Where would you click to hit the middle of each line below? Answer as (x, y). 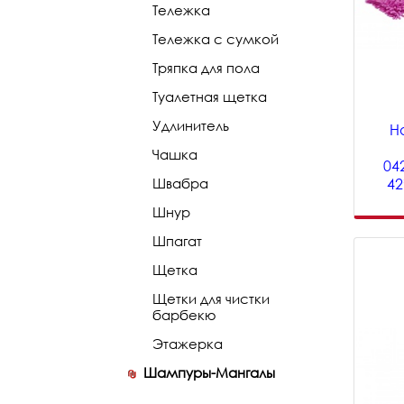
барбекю (184, 315)
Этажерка (188, 344)
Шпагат (177, 241)
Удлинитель (191, 125)
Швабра (180, 183)
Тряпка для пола (206, 68)
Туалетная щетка (210, 96)
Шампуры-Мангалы (209, 372)
